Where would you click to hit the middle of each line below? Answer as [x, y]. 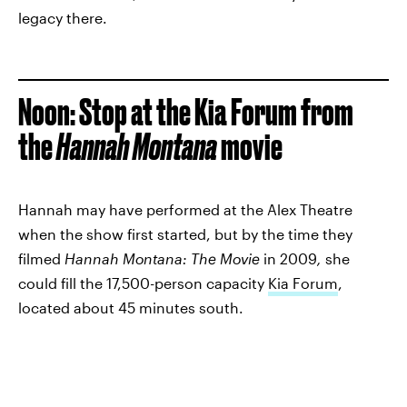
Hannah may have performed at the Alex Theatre [185, 210]
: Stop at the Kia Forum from [212, 113]
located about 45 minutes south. [131, 308]
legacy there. [63, 18]
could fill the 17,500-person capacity [143, 283]
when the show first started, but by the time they [185, 234]
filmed [41, 259]
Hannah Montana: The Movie [162, 259]
